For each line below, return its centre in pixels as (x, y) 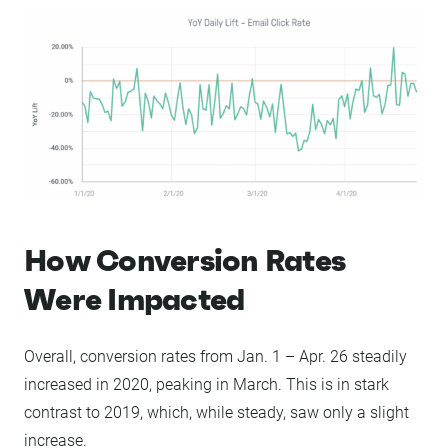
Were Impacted (134, 300)
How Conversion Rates (184, 261)
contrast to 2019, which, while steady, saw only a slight (216, 413)
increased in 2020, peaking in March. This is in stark (206, 385)
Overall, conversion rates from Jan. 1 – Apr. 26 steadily (215, 357)
